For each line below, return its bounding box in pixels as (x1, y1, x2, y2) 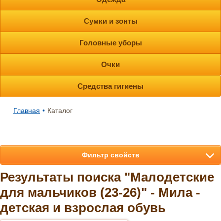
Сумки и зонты (83, 17, 138, 25)
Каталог (47, 107, 73, 114)
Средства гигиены (77, 82, 144, 90)
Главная (13, 107, 40, 114)
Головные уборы (79, 38, 142, 47)
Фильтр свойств (81, 151, 140, 159)
